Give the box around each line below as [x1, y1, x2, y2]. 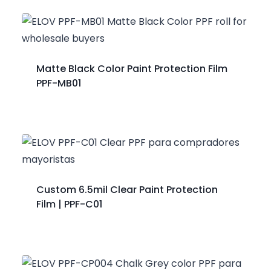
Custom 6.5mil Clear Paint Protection [36, 182, 218, 197]
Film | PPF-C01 [36, 197, 102, 211]
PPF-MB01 [36, 76, 81, 90]
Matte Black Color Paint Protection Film [36, 61, 227, 76]
